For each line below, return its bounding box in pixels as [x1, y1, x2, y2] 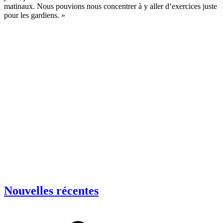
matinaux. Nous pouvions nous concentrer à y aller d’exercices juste [4, 1, 217, 10]
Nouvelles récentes [4, 184, 99, 198]
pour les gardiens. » [4, 10, 65, 19]
